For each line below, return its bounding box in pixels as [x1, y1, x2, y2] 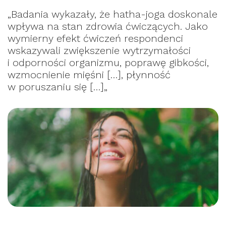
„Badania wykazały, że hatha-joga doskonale [8, 8, 217, 20]
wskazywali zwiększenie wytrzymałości [8, 44, 191, 56]
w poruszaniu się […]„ [8, 80, 107, 93]
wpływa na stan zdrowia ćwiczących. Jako [8, 20, 208, 32]
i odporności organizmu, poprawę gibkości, [8, 56, 209, 69]
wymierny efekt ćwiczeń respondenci [8, 32, 183, 44]
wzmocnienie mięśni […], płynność [8, 68, 171, 81]
